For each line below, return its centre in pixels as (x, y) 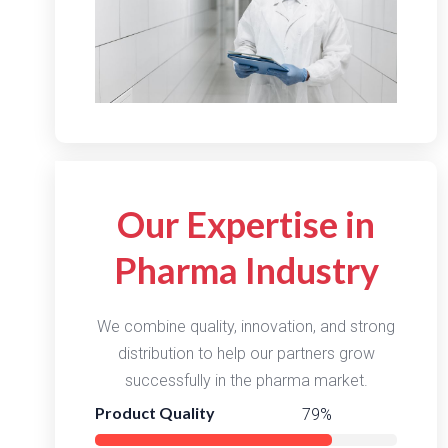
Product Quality (154, 412)
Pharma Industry (246, 269)
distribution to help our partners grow (246, 353)
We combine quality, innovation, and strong (246, 326)
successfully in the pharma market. (246, 380)
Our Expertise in (246, 223)
